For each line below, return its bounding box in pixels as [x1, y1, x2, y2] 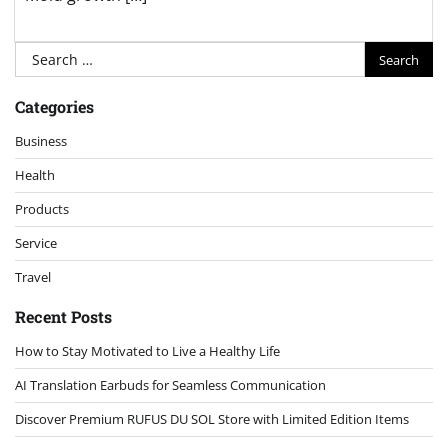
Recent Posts [15, 306, 112, 328]
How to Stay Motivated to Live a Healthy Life [15, 342, 280, 361]
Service [15, 234, 57, 253]
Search [14, 42, 66, 65]
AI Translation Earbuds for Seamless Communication [15, 376, 326, 395]
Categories [15, 96, 94, 118]
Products [15, 200, 69, 219]
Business [15, 132, 67, 151]
